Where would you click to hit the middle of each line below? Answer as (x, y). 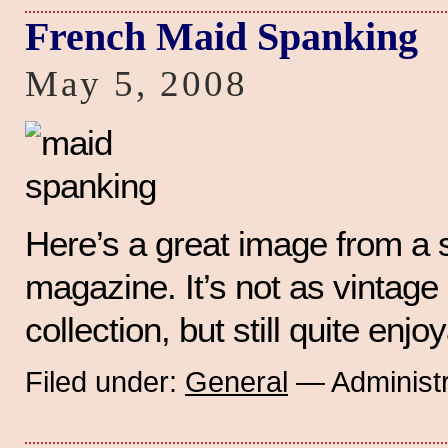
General (236, 381)
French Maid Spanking (221, 36)
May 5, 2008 (137, 83)
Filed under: (105, 381)
